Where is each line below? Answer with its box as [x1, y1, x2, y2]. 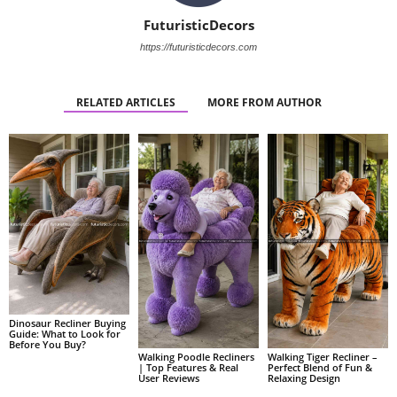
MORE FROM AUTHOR [206, 95, 322, 110]
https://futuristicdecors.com [140, 42, 257, 52]
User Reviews [137, 370, 199, 385]
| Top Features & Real [137, 360, 238, 374]
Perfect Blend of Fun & [267, 360, 372, 374]
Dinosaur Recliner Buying [9, 315, 126, 330]
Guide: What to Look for [9, 326, 121, 340]
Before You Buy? [9, 337, 86, 351]
